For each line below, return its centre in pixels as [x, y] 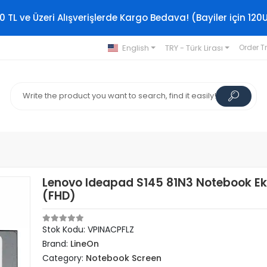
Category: [64, 258]
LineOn [85, 244]
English [135, 48]
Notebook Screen [124, 258]
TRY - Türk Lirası [194, 48]
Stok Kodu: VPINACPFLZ [89, 229]
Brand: [57, 244]
